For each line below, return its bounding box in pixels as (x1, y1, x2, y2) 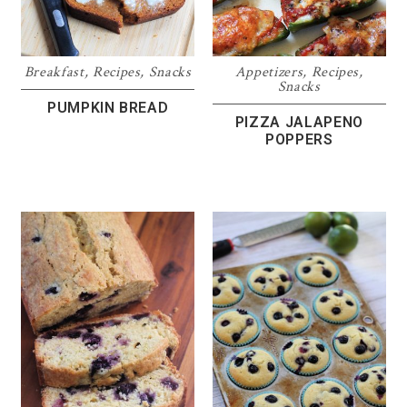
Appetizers (234, 63, 303, 83)
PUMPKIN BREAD (46, 99, 169, 117)
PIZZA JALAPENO (234, 114, 363, 132)
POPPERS (265, 131, 333, 149)
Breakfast (24, 63, 84, 83)
